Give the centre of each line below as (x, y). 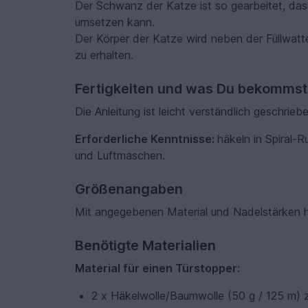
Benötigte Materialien (146, 246)
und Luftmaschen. (120, 156)
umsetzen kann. (115, 22)
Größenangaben (129, 189)
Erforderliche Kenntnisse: (146, 139)
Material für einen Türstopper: (158, 268)
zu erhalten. (104, 55)
